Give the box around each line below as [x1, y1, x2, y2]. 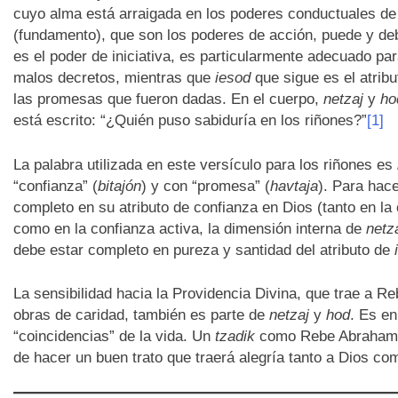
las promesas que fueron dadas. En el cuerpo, [12, 91, 323, 108]
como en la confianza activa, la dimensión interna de [12, 219, 366, 237]
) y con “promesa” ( [140, 177, 270, 195]
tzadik [214, 328, 255, 346]
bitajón [97, 177, 141, 195]
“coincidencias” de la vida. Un [12, 328, 215, 346]
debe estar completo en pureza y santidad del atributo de [12, 241, 394, 259]
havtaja [269, 177, 318, 195]
